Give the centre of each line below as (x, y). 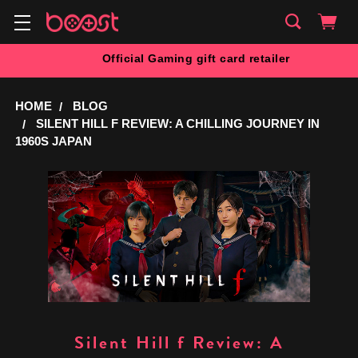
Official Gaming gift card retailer (196, 59)
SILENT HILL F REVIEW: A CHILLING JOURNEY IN (178, 124)
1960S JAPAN (54, 141)
